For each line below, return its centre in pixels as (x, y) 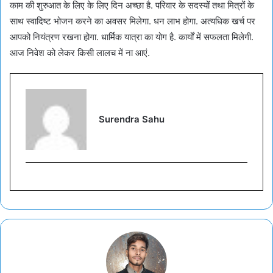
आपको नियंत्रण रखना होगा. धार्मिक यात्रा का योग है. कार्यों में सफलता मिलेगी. (132, 37)
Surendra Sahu (132, 119)
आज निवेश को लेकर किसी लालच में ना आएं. (80, 52)
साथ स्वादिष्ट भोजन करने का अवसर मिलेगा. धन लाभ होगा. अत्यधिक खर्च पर (133, 21)
